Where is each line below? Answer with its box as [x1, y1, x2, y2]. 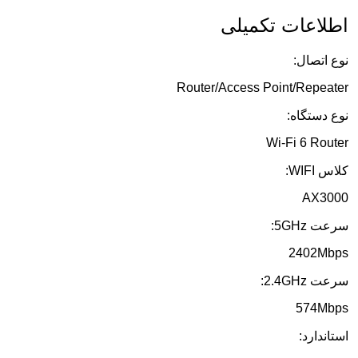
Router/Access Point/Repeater [177, 81, 348, 95]
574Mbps [296, 301, 348, 316]
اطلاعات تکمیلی [221, 14, 348, 37]
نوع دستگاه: [287, 109, 348, 123]
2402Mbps [288, 246, 348, 261]
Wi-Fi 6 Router [266, 136, 348, 150]
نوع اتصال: [293, 54, 348, 68]
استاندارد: [299, 329, 348, 344]
